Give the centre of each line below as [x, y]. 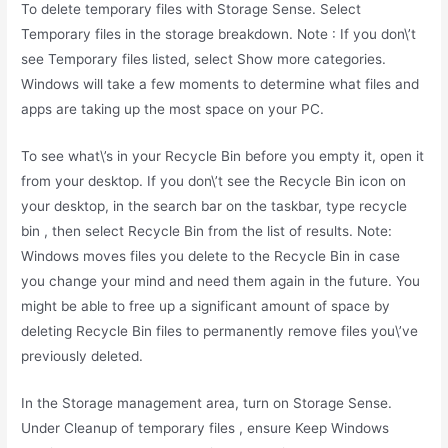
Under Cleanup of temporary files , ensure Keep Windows [205, 427]
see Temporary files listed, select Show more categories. [204, 59]
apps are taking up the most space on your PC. [173, 109]
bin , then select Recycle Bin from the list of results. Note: [207, 231]
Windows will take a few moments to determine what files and [220, 84]
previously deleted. [82, 356]
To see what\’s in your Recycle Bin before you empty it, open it [223, 156]
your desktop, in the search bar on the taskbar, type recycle [214, 206]
